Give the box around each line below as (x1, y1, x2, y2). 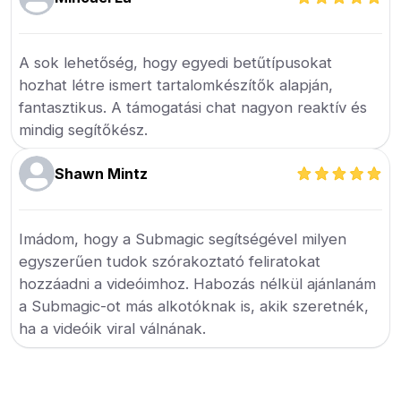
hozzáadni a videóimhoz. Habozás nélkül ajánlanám (19, 275, 377, 293)
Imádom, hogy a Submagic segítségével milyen (19, 230, 347, 248)
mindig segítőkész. (19, 121, 149, 139)
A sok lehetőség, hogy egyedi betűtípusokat (19, 54, 333, 72)
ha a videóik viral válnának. (19, 320, 207, 337)
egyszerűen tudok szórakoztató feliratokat (19, 252, 321, 270)
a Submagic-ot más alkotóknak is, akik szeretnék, (19, 297, 370, 315)
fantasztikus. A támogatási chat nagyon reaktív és (19, 98, 368, 116)
